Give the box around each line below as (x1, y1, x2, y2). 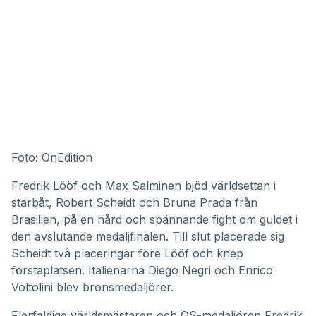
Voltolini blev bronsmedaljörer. (11, 279, 174, 294)
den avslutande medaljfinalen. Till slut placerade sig (11, 229, 284, 243)
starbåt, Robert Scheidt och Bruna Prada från (11, 195, 257, 209)
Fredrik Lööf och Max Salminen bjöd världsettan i (11, 178, 276, 193)
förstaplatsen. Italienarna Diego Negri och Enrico (11, 262, 273, 277)
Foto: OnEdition (11, 150, 92, 164)
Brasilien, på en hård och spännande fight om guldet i (11, 212, 298, 226)
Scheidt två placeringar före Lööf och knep (11, 245, 243, 260)
